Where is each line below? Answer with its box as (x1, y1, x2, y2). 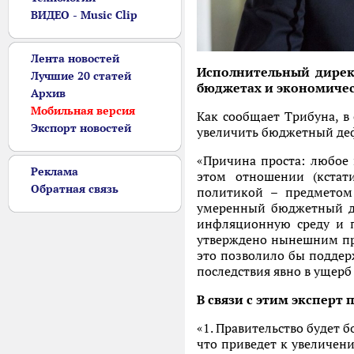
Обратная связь (31, 182, 119, 196)
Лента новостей (31, 51, 119, 66)
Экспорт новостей (31, 121, 131, 135)
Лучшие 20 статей (31, 69, 131, 83)
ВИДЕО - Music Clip (31, 8, 137, 22)
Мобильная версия (31, 104, 135, 118)
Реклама (31, 164, 78, 179)
